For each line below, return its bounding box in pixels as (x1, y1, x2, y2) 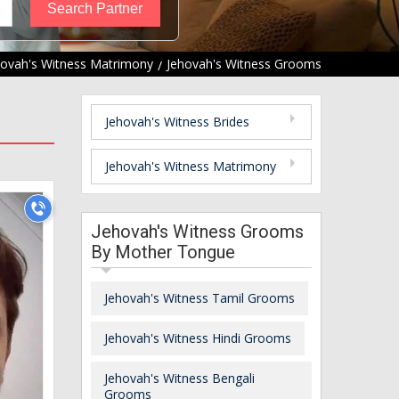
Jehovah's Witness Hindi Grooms (104, 329, 291, 346)
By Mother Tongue (91, 240, 235, 263)
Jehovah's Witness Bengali (104, 369, 255, 387)
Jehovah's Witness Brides (105, 112, 249, 130)
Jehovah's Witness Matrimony (105, 157, 276, 175)
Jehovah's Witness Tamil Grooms (104, 289, 295, 306)
